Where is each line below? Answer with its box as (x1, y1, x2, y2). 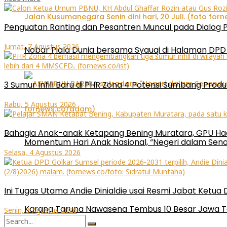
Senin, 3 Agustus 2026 (4, 205, 77, 215)
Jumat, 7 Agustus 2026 (4, 41, 79, 51)
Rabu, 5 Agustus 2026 (4, 99, 76, 109)
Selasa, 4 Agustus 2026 (4, 147, 81, 157)
